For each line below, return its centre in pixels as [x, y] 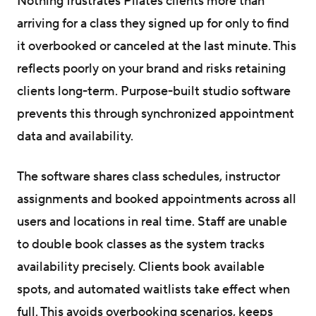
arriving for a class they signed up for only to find [153, 23]
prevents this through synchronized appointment [156, 114]
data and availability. [75, 136]
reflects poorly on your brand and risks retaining [151, 68]
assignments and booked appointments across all [157, 199]
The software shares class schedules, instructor [148, 176]
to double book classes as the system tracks [141, 244]
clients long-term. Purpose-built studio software [154, 91]
